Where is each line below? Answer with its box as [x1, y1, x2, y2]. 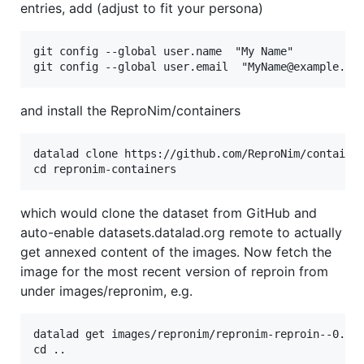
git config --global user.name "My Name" [33, 44, 293, 58]
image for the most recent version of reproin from [20, 262, 328, 279]
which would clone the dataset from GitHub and [20, 204, 317, 221]
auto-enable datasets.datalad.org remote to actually [20, 223, 342, 240]
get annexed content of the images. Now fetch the [20, 243, 331, 260]
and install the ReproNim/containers [20, 102, 240, 119]
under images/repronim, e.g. [20, 282, 193, 299]
